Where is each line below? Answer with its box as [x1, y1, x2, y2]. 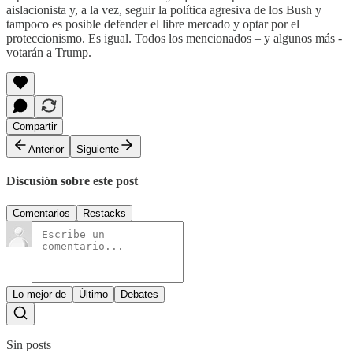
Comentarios [13, 207, 70, 220]
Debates [121, 288, 158, 301]
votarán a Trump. [6, 45, 91, 59]
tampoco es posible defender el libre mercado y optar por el [6, 17, 299, 31]
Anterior [28, 143, 64, 155]
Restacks [83, 207, 126, 220]
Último [79, 288, 108, 301]
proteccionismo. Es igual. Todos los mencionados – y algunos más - [6, 31, 342, 45]
